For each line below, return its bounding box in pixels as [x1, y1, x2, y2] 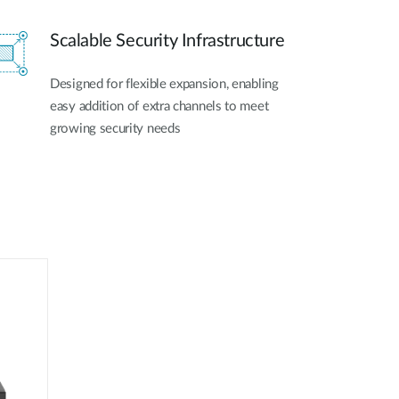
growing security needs [50, 121, 181, 135]
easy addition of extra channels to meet [50, 99, 269, 113]
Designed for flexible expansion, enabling [50, 77, 279, 91]
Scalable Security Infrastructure [50, 31, 285, 50]
